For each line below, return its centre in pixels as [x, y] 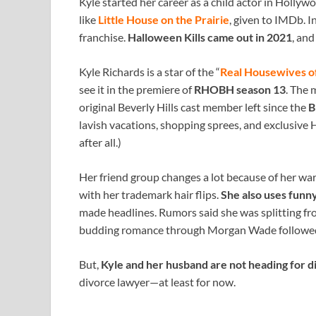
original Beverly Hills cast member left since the [194, 107]
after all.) [100, 142]
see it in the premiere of [136, 89]
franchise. [103, 37]
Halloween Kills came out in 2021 [210, 37]
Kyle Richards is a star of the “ [150, 71]
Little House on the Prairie [164, 19]
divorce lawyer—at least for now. [157, 281]
